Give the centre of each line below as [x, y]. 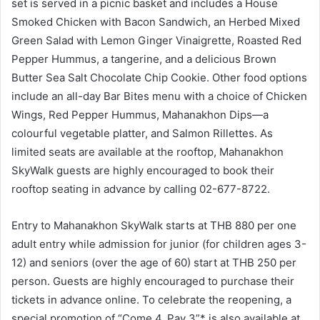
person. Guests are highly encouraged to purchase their [153, 281]
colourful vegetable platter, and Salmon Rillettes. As [142, 134]
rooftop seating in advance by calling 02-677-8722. [141, 189]
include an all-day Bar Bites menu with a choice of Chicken [159, 96]
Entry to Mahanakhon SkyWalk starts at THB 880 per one [154, 226]
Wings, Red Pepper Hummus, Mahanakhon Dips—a [140, 115]
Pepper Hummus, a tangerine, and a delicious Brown [144, 59]
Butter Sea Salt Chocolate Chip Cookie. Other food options [159, 78]
